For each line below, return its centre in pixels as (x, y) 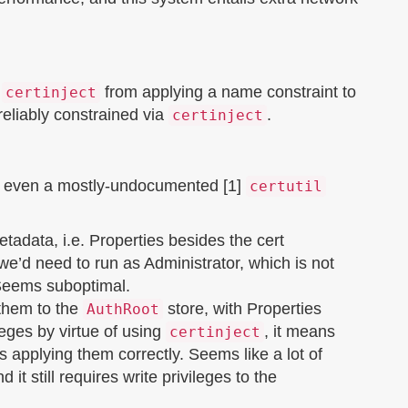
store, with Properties (242, 309)
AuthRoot (123, 309)
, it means (300, 331)
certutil (286, 186)
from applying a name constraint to (228, 92)
